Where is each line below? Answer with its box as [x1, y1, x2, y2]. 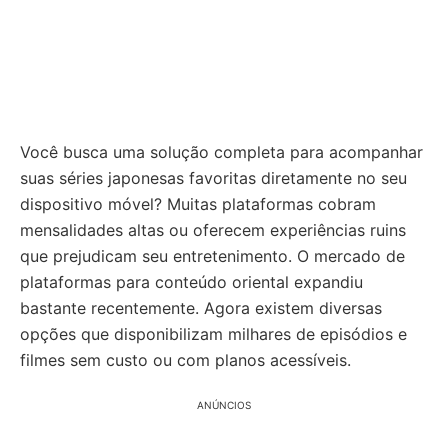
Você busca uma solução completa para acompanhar [20, 142, 423, 162]
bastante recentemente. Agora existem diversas [20, 298, 382, 318]
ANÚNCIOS [197, 399, 251, 411]
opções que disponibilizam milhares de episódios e [20, 324, 407, 344]
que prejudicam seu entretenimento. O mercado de [20, 246, 405, 266]
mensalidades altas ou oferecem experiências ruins [20, 220, 406, 240]
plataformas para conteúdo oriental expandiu [20, 272, 363, 292]
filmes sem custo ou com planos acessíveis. [20, 350, 351, 370]
